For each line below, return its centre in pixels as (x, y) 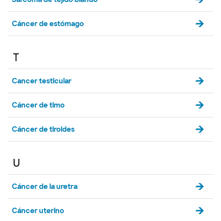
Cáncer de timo (38, 105)
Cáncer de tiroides (43, 129)
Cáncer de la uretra (45, 186)
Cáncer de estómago (48, 24)
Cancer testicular (42, 81)
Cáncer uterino (38, 211)
